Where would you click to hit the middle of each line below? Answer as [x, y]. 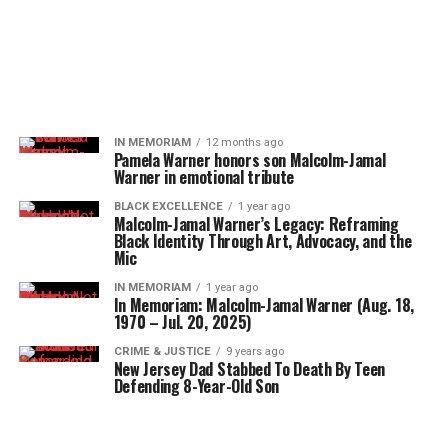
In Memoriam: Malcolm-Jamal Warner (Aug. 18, [263, 305]
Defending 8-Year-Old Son [196, 386]
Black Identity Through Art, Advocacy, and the [262, 241]
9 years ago [254, 351]
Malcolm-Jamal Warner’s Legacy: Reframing [256, 224]
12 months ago [244, 142]
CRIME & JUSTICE [162, 351]
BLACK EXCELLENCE [168, 206]
